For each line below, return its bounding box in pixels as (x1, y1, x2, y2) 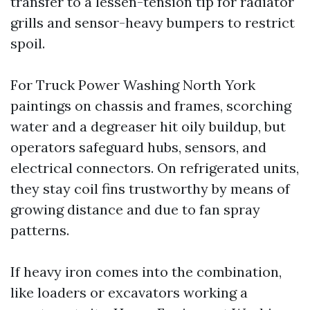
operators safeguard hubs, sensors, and (10, 138, 266, 156)
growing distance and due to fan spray (10, 201, 260, 218)
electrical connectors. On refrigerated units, (10, 159, 299, 176)
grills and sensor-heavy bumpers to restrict (10, 14, 295, 31)
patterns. (10, 221, 69, 239)
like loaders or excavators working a (10, 284, 248, 301)
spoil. (10, 35, 45, 52)
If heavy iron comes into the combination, (10, 263, 282, 280)
